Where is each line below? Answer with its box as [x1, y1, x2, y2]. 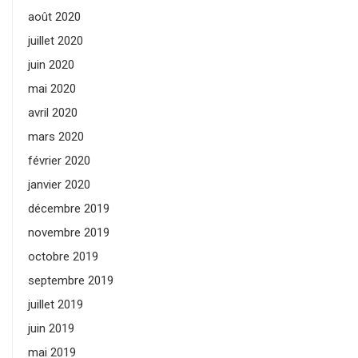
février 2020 [28, 153, 90, 169]
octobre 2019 [28, 249, 98, 265]
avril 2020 [28, 105, 78, 121]
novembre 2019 [28, 225, 109, 241]
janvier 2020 [28, 177, 90, 193]
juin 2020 [28, 58, 74, 73]
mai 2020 [28, 82, 76, 97]
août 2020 [28, 10, 81, 25]
